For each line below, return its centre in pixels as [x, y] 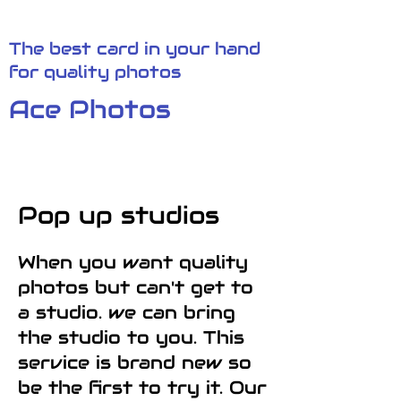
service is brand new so [135, 363]
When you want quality [133, 262]
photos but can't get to [136, 287]
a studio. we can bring [127, 312]
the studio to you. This [131, 337]
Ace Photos [90, 109]
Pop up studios [119, 215]
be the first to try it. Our [142, 388]
